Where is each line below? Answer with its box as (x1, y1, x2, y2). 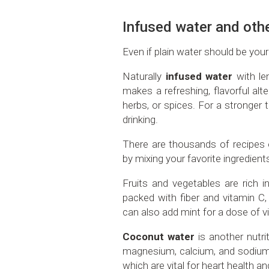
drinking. (122, 113, 159, 125)
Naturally (122, 70, 166, 82)
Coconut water (122, 230, 195, 243)
